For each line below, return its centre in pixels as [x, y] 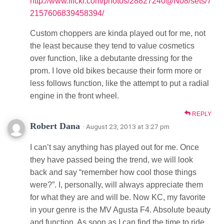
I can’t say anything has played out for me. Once [114, 147]
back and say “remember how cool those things [113, 172]
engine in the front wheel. [74, 95]
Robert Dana [56, 126]
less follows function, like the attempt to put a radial [119, 83]
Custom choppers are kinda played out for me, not [118, 33]
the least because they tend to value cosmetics [112, 45]
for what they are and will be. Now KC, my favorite [118, 197]
